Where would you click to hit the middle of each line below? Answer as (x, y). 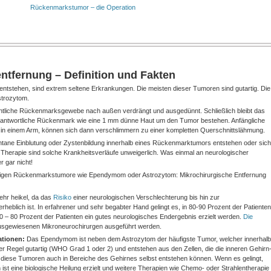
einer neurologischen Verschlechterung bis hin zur (145, 197)
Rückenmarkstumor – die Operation (83, 7)
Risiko (62, 197)
